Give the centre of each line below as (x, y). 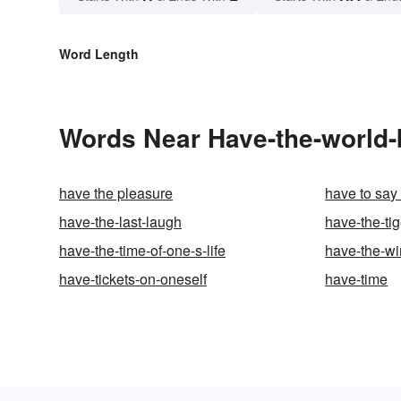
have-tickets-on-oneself (133, 279)
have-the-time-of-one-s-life (142, 251)
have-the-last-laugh (120, 222)
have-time (357, 279)
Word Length (99, 54)
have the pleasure (116, 193)
